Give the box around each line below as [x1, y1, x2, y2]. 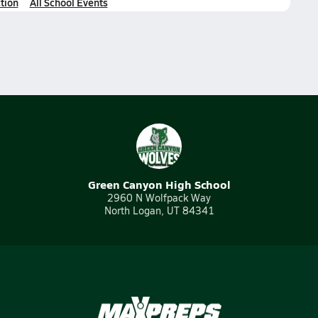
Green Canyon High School [87, 176, 231, 192]
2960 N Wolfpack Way [107, 191, 211, 204]
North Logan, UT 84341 [104, 204, 214, 217]
